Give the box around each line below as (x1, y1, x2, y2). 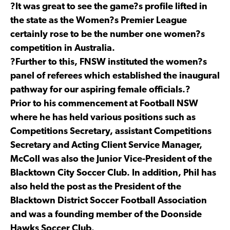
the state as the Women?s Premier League (10, 15, 187, 26)
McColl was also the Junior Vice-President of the (10, 154, 212, 164)
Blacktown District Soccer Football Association (10, 196, 207, 206)
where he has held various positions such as (10, 112, 196, 123)
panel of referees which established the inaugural (10, 71, 220, 81)
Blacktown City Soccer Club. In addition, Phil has (10, 168, 216, 178)
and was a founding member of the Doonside (10, 209, 202, 220)
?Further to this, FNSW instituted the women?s (10, 57, 207, 67)
